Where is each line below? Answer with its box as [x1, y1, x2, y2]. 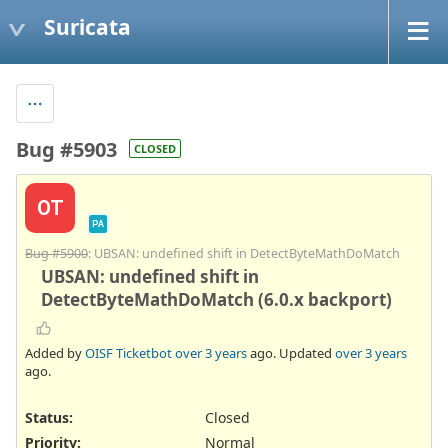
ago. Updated [247, 343, 335, 362]
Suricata [44, 12, 131, 41]
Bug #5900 [25, 245, 88, 263]
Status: [25, 407, 73, 427]
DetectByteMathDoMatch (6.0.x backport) [41, 288, 392, 312]
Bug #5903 [16, 135, 117, 163]
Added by [25, 343, 85, 362]
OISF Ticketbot [85, 343, 172, 362]
